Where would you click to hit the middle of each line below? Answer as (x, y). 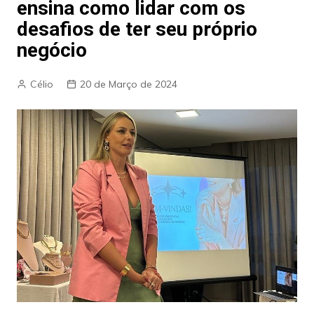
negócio (52, 50)
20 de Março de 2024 (128, 84)
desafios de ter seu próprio (137, 29)
